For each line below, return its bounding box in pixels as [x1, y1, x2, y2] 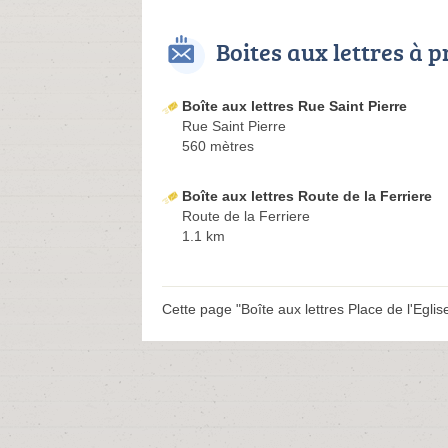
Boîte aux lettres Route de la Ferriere [182, 188, 432, 205]
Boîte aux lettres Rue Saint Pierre [182, 98, 407, 115]
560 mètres [182, 138, 254, 155]
